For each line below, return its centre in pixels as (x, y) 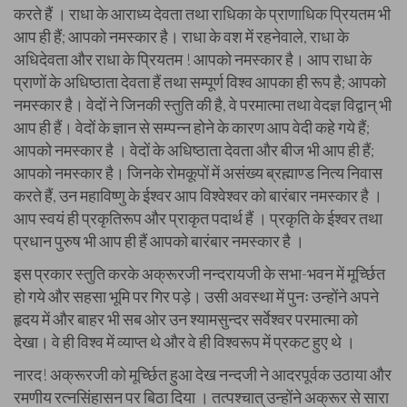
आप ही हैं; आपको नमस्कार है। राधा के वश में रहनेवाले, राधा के (181, 36)
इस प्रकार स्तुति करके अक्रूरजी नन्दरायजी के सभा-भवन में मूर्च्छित (199, 273)
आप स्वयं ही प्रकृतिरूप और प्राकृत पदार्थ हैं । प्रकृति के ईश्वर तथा (198, 218)
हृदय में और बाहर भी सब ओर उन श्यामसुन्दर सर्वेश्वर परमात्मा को (186, 319)
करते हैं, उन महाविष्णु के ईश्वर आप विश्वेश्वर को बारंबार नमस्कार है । (198, 195)
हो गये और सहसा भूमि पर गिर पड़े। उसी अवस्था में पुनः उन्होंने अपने (196, 296)
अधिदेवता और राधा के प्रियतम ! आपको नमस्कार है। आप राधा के (193, 59)
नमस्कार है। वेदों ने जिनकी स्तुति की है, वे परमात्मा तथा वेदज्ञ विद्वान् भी (203, 104)
